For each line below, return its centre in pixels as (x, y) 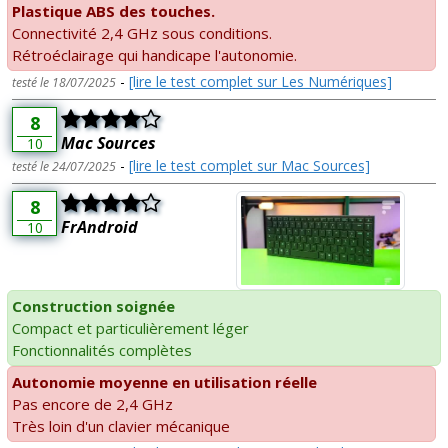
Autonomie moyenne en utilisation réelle (164, 382)
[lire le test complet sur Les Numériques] (260, 81)
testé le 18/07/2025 (64, 82)
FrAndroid (99, 226)
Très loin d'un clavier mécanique (121, 426)
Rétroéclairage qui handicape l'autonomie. (154, 54)
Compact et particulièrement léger (130, 328)
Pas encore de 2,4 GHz (92, 404)
